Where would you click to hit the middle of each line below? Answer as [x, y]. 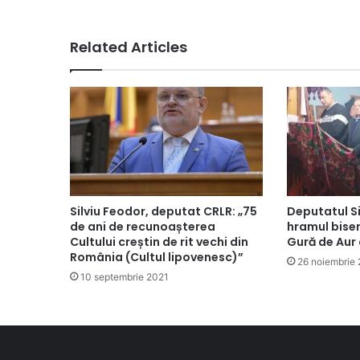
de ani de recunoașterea [143, 226]
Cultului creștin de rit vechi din [159, 241]
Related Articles [129, 47]
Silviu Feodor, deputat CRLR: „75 [164, 211]
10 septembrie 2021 [125, 276]
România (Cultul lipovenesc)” [157, 257]
